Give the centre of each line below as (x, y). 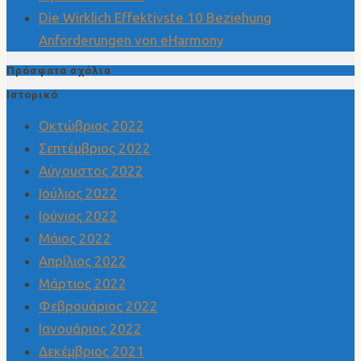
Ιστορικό (32, 95)
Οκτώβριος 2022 (91, 125)
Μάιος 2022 (75, 238)
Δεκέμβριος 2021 (91, 351)
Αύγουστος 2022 (91, 170)
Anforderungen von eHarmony (131, 39)
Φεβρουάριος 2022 (98, 305)
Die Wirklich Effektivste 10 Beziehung (155, 17)
